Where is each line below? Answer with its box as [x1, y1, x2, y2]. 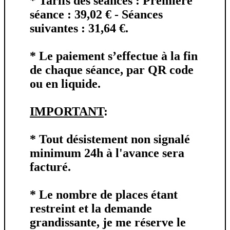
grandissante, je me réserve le [30, 215, 186, 229]
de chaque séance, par [30, 63, 148, 76]
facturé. [30, 160, 71, 174]
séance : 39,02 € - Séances [30, 7, 163, 21]
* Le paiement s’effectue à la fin [30, 49, 198, 63]
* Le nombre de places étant [30, 187, 178, 201]
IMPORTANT [30, 104, 104, 118]
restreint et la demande [30, 201, 152, 215]
